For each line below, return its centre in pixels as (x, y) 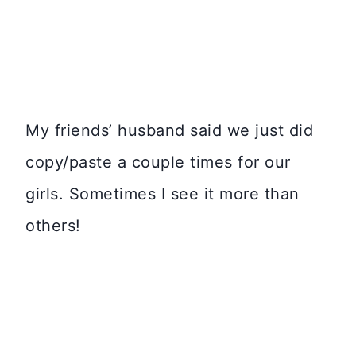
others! (53, 225)
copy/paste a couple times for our (158, 162)
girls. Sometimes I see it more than (163, 193)
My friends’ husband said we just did (169, 130)
